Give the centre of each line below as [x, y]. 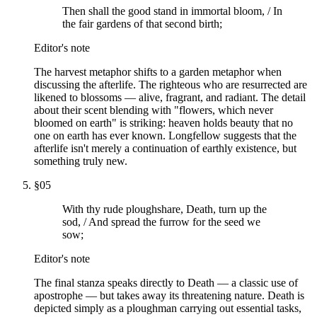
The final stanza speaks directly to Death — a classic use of [166, 282]
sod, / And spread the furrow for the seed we [161, 221]
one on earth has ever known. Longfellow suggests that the [165, 135]
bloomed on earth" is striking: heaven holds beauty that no [163, 122]
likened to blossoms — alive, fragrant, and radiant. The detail [170, 97]
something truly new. [81, 161]
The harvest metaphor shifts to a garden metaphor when [158, 71]
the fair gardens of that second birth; [142, 23]
